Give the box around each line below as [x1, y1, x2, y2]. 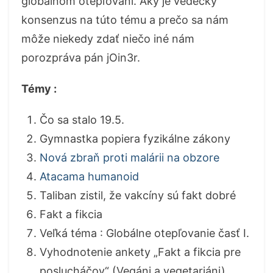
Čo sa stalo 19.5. [40, 113, 124, 126]
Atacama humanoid [40, 170, 139, 183]
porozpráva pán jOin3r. [21, 51, 140, 64]
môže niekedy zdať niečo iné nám [21, 32, 194, 45]
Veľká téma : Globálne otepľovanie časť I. [40, 227, 249, 239]
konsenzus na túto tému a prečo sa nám [21, 13, 229, 26]
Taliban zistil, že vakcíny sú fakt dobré [40, 189, 236, 202]
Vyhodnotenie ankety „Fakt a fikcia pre [40, 246, 241, 258]
